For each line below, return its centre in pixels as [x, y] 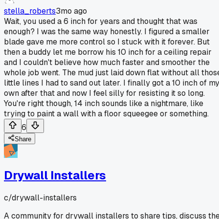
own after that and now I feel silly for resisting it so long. [104, 93]
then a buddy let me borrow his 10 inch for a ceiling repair [108, 52]
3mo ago [71, 11]
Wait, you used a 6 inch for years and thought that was [101, 21]
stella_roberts [30, 11]
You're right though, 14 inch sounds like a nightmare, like [104, 103]
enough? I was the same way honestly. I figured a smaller [107, 31]
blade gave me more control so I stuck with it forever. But [107, 42]
